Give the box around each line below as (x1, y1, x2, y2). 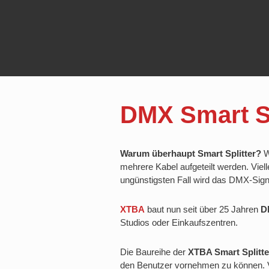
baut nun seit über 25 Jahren (145, 204, 261, 214)
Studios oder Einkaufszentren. (120, 217, 238, 228)
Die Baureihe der (120, 246, 186, 257)
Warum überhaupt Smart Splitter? (120, 148, 261, 159)
